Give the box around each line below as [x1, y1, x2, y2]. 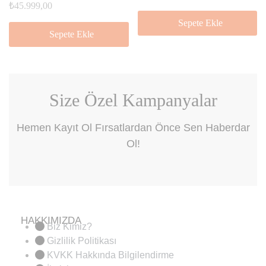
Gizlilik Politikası [47, 236, 116, 246]
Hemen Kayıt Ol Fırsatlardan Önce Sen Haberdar [16, 122, 250, 134]
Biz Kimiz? [47, 221, 92, 232]
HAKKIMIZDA [21, 215, 81, 226]
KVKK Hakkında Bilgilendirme [47, 250, 174, 260]
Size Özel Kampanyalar [49, 90, 217, 110]
